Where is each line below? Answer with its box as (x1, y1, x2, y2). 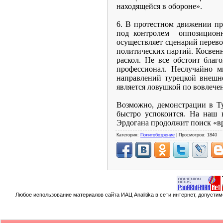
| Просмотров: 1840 (175, 132, 217, 137)
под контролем (116, 28, 170, 37)
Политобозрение (140, 132, 175, 137)
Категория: (116, 132, 140, 137)
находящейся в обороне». (116, 1, 202, 10)
